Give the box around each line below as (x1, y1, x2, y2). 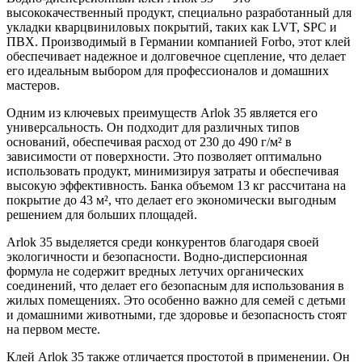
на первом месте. (6, 322, 100, 336)
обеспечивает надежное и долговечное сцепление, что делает (6, 48, 346, 63)
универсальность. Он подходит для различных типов (6, 120, 300, 134)
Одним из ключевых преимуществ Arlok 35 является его (6, 105, 318, 120)
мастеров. (6, 78, 60, 92)
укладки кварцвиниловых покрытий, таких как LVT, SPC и (6, 19, 337, 34)
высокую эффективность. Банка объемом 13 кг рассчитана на (6, 178, 346, 192)
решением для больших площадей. (6, 207, 197, 221)
